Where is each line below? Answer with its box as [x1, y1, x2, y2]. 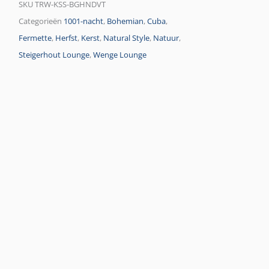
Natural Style [103, 33, 150, 44]
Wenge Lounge [93, 50, 147, 61]
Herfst [55, 33, 78, 44]
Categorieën [19, 16, 62, 27]
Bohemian [107, 16, 144, 27]
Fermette [19, 33, 52, 44]
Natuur [153, 33, 180, 44]
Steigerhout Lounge [19, 50, 90, 61]
